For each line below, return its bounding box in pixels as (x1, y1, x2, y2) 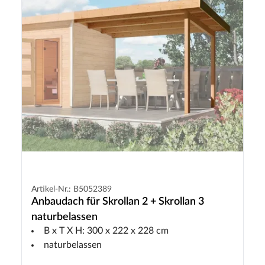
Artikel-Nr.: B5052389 (31, 185, 112, 193)
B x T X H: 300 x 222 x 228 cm (44, 225, 169, 235)
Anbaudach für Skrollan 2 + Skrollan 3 (31, 196, 204, 207)
